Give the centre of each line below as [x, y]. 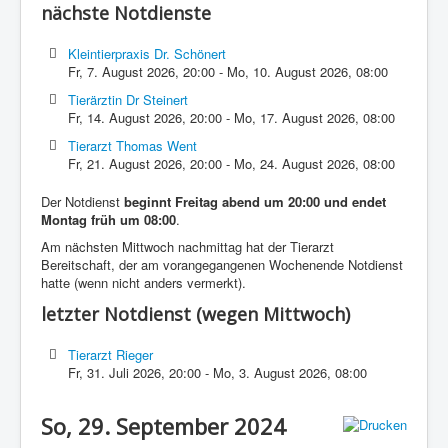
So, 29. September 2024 [163, 426]
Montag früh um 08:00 [108, 219]
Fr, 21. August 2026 [125, 163]
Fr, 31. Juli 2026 [115, 372]
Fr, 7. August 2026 [122, 71]
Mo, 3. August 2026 [270, 372]
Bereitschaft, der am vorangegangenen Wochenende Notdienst [222, 264]
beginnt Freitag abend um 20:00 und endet [255, 201]
